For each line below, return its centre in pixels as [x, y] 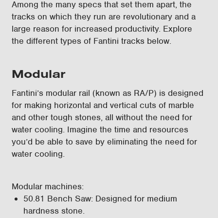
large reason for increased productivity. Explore [102, 29]
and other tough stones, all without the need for [102, 117]
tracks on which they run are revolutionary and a [104, 17]
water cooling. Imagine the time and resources [100, 129]
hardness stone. [55, 211]
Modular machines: [48, 186]
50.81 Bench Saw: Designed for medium [100, 199]
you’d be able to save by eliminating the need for [104, 142]
